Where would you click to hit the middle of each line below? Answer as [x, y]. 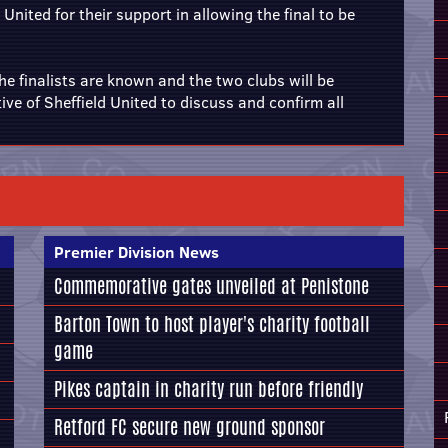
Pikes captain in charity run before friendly [208, 389]
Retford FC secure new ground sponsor [189, 427]
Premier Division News [136, 252]
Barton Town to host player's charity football [212, 324]
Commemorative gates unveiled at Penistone [211, 286]
